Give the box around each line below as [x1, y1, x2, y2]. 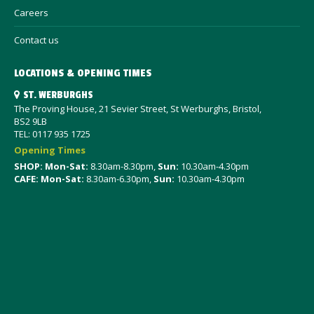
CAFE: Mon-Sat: [14, 172, 84, 185]
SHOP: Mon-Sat [14, 160, 86, 172]
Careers [14, 6, 48, 19]
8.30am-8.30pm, [88, 160, 158, 172]
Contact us [14, 34, 59, 46]
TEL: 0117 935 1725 [14, 128, 90, 140]
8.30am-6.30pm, [84, 172, 153, 185]
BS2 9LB [14, 115, 47, 128]
